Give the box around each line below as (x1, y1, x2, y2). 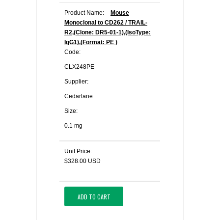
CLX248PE (64, 63, 94, 70)
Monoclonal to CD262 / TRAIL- (64, 19, 147, 26)
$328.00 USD (64, 158, 101, 165)
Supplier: (64, 78, 88, 85)
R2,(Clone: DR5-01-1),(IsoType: (64, 29, 151, 36)
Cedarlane (64, 93, 93, 100)
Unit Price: (64, 148, 92, 155)
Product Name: (64, 9, 104, 16)
